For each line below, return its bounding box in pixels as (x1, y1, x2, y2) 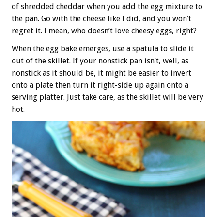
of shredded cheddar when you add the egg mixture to (12, 2, 202, 12)
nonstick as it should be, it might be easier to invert (12, 68, 191, 78)
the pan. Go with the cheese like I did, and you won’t (12, 14, 191, 24)
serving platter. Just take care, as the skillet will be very (12, 93, 203, 102)
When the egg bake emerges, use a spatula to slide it (12, 44, 194, 54)
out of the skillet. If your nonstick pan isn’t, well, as (12, 56, 188, 66)
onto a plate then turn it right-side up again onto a (12, 80, 188, 90)
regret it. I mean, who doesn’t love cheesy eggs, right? (12, 26, 197, 36)
